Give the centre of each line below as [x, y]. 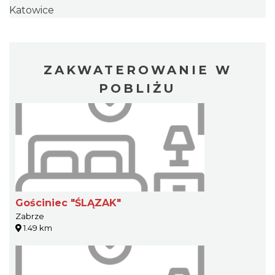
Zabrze [30, 216]
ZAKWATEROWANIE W [137, 70]
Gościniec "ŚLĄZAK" [68, 203]
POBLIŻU [137, 88]
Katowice [32, 10]
